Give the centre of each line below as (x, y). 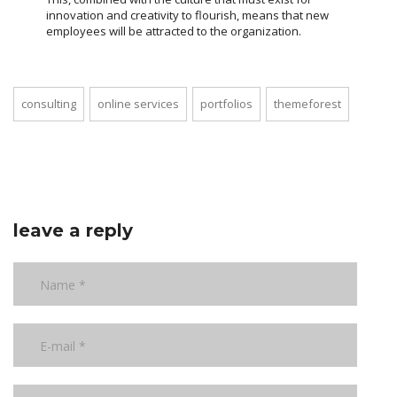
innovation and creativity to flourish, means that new (187, 16)
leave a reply (73, 231)
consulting (49, 104)
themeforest (307, 104)
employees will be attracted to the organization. (174, 31)
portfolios (226, 104)
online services (138, 104)
